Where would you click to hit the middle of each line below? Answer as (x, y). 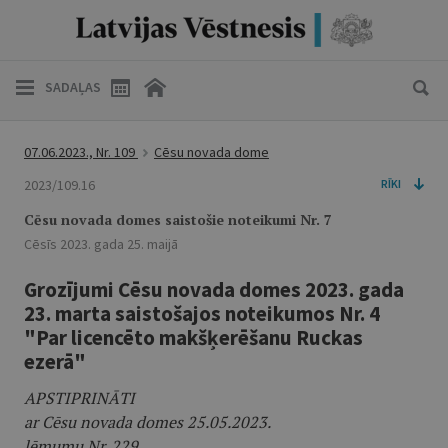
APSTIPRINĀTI (79, 398)
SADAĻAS (73, 87)
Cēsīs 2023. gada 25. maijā (101, 244)
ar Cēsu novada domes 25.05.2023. (147, 422)
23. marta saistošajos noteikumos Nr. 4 (202, 313)
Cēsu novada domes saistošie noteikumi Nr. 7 (178, 219)
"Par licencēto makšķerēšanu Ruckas (193, 337)
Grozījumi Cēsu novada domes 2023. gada (214, 289)
